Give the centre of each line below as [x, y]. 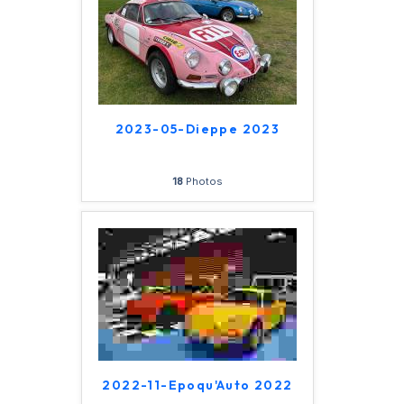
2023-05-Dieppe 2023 [197, 129]
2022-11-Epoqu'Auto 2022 [197, 385]
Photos [203, 181]
